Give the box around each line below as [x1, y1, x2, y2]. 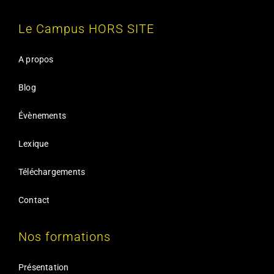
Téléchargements [18, 167, 86, 177]
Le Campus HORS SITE [18, 21, 154, 37]
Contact [18, 195, 50, 206]
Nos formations [18, 229, 111, 245]
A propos [18, 54, 54, 65]
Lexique [18, 139, 49, 149]
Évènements [18, 111, 67, 121]
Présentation [18, 262, 69, 273]
